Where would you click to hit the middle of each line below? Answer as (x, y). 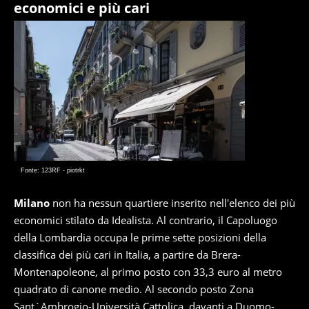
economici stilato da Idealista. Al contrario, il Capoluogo (146, 220)
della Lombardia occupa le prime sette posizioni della (140, 237)
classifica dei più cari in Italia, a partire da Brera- (127, 255)
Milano (32, 203)
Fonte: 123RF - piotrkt (53, 170)
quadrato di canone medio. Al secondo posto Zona (134, 289)
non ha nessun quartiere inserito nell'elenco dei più (172, 203)
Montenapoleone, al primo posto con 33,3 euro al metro (148, 272)
